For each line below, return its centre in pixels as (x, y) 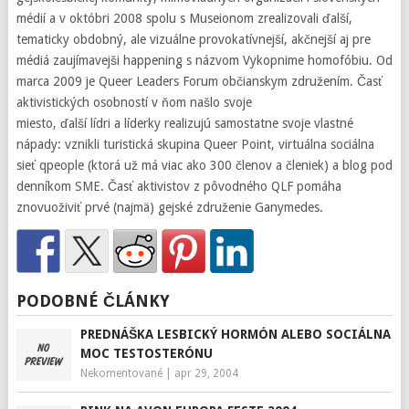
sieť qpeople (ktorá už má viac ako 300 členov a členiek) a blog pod (204, 165)
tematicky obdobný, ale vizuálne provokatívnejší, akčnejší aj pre (193, 39)
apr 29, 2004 (206, 373)
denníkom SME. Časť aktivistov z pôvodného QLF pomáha (178, 186)
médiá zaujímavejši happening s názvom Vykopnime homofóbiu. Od (204, 60)
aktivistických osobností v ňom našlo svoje (134, 102)
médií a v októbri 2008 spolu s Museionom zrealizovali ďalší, (184, 18)
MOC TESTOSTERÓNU (146, 353)
